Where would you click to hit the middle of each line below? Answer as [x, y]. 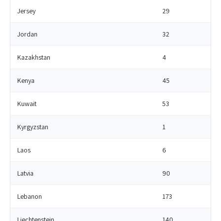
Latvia [25, 173]
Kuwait [27, 104]
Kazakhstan [34, 57]
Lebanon [30, 196]
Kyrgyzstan [33, 127]
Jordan [27, 34]
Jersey [26, 11]
